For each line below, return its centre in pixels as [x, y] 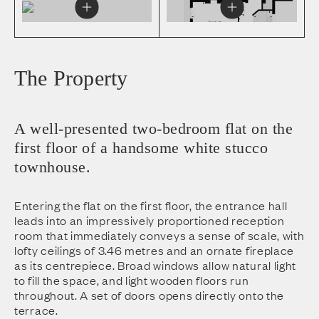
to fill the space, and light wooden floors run [132, 280]
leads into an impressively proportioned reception [150, 220]
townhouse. [52, 167]
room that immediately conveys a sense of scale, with [159, 235]
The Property [71, 78]
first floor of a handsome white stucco [141, 148]
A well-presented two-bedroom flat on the [153, 129]
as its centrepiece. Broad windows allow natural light [156, 265]
